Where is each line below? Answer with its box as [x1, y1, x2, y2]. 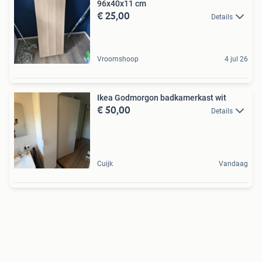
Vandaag [219, 160, 248, 168]
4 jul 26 [225, 55, 248, 63]
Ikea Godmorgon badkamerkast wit [97, 93, 226, 102]
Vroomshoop [97, 55, 139, 63]
